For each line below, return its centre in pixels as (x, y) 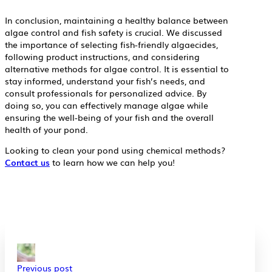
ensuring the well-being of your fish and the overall (109, 117)
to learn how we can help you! (112, 162)
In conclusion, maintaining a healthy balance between (117, 20)
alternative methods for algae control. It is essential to (117, 69)
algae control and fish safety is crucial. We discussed (114, 32)
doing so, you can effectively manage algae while (107, 105)
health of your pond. (46, 130)
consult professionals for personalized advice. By (106, 93)
